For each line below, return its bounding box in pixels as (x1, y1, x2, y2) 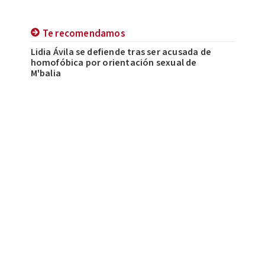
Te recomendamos (42, 27, 125, 41)
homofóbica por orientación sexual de (30, 56, 197, 70)
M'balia (30, 67, 61, 80)
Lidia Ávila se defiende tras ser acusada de (30, 46, 212, 59)
